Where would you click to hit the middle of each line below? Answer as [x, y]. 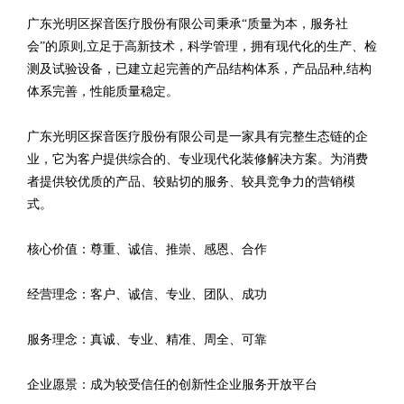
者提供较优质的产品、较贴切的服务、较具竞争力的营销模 [191, 182]
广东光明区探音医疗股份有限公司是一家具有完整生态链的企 [197, 137]
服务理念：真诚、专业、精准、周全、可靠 [147, 340]
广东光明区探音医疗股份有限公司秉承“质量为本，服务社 [188, 24]
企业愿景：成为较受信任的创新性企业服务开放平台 [172, 385]
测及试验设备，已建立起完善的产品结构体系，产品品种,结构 [199, 69]
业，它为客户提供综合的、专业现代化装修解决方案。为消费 [197, 159]
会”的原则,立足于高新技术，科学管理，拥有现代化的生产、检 [202, 46]
